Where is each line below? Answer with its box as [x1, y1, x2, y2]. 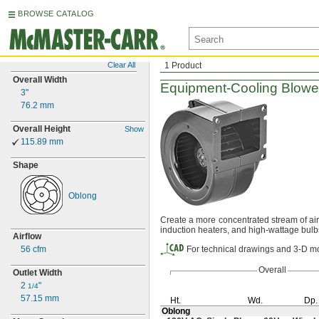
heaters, [198, 225, 229, 235]
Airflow [13, 231, 41, 241]
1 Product [164, 61, 202, 70]
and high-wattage [229, 225, 301, 235]
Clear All [108, 61, 135, 69]
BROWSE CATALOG [18, 9, 95, 18]
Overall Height [13, 124, 70, 134]
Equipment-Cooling [160, 80, 278, 95]
